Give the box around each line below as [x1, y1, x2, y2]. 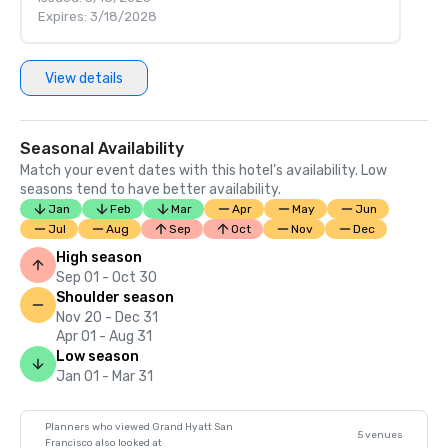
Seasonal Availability [20, 139, 184, 158]
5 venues [358, 429, 403, 441]
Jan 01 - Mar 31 [56, 368, 153, 385]
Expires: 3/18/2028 [38, 9, 157, 24]
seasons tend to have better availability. [20, 181, 281, 198]
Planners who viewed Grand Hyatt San [45, 421, 233, 433]
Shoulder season [56, 289, 174, 306]
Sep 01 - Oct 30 [56, 269, 157, 286]
